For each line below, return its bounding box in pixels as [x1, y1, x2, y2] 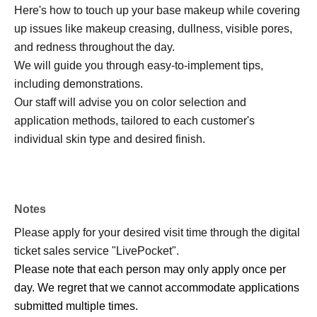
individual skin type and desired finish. [14, 132, 205, 145]
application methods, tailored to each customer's [14, 114, 255, 127]
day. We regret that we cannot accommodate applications [14, 281, 299, 294]
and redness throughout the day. [14, 40, 175, 53]
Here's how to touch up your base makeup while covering [14, 4, 300, 16]
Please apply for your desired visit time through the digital [14, 226, 300, 238]
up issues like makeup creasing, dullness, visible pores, [14, 22, 292, 35]
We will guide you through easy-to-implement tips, [14, 59, 263, 71]
